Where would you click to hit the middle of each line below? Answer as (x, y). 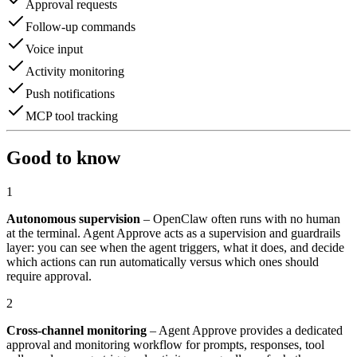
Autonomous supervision (73, 218)
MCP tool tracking (72, 116)
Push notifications (70, 93)
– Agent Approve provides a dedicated (245, 330)
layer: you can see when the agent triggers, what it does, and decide (175, 247)
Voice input (54, 49)
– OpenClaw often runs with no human (240, 218)
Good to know (63, 157)
